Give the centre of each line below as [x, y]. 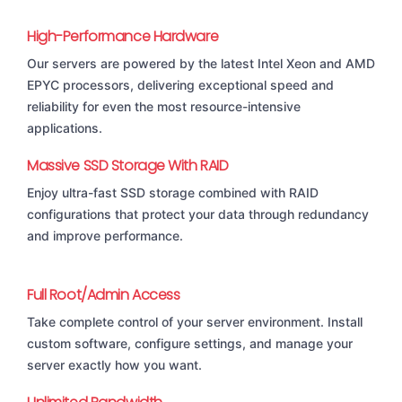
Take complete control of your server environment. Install [195, 322]
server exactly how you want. [114, 365]
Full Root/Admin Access [104, 295]
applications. [65, 128]
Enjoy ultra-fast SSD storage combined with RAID [173, 193]
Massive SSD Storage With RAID [128, 166]
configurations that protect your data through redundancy [198, 214]
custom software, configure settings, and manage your [190, 344]
